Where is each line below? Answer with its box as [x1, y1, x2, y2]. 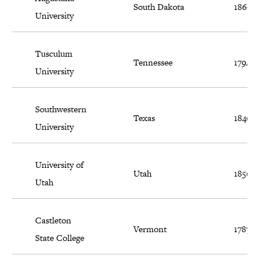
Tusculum [35, 47, 73, 60]
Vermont [133, 223, 167, 236]
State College [35, 232, 84, 244]
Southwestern [35, 103, 87, 116]
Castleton [35, 214, 71, 227]
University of [35, 158, 84, 171]
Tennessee [133, 56, 173, 69]
